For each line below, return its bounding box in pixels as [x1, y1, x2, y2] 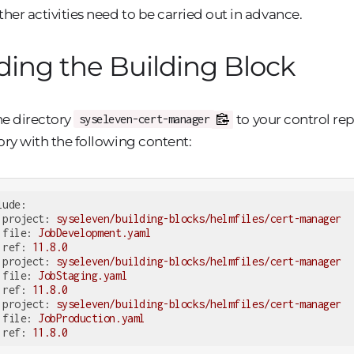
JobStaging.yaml [38, 269, 128, 283]
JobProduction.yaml [38, 311, 145, 326]
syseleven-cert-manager [78, 112, 210, 126]
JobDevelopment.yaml [38, 226, 152, 240]
